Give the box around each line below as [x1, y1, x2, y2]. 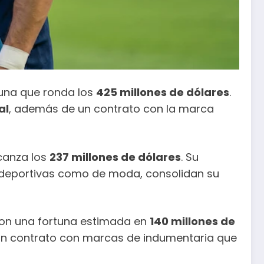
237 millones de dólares [49, 149, 181, 164]
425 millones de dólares [96, 85, 229, 100]
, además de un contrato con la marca [9, 101, 214, 116]
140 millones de [150, 214, 235, 229]
